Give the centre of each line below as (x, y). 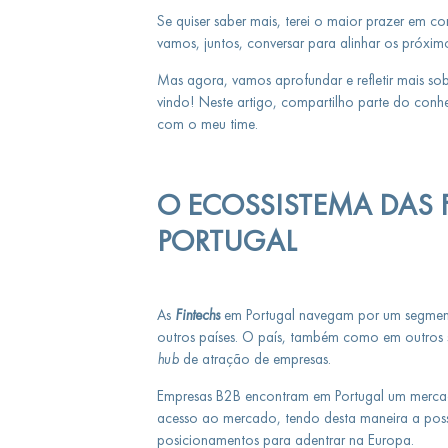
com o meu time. (207, 124)
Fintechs (197, 314)
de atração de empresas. (254, 358)
